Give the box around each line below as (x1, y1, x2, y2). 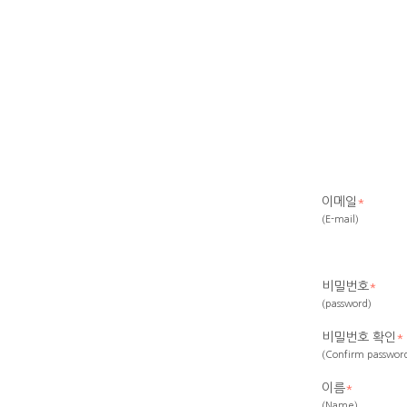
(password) (322, 299, 372, 309)
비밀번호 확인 (322, 331, 396, 343)
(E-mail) (322, 214, 359, 224)
